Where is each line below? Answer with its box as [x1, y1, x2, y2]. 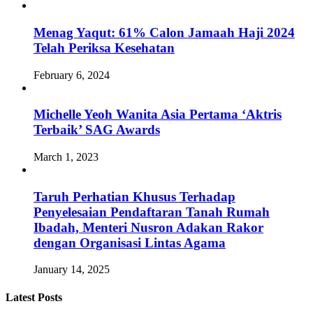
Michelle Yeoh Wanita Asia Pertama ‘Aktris [34, 107, 282, 122]
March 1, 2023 [34, 150, 99, 163]
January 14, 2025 [34, 263, 110, 276]
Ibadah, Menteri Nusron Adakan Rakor [34, 219, 263, 235]
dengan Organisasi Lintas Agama [34, 235, 226, 250]
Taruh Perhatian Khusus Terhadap [34, 189, 235, 204]
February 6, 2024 [34, 68, 110, 81]
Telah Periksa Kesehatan [34, 40, 175, 55]
